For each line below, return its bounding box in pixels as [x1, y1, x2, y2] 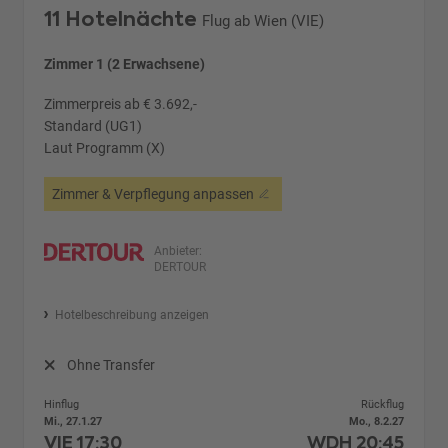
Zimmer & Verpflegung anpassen [52, 185, 255, 202]
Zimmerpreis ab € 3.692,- [44, 95, 198, 112]
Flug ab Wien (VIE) [202, 11, 325, 30]
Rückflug [360, 397, 404, 411]
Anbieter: [154, 243, 203, 258]
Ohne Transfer [66, 356, 155, 373]
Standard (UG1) [44, 117, 143, 134]
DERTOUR [154, 259, 207, 274]
